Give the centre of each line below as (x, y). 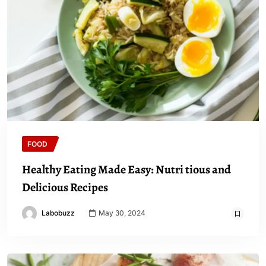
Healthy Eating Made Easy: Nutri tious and (126, 169)
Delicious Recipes (65, 187)
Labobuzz (58, 213)
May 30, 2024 (121, 213)
